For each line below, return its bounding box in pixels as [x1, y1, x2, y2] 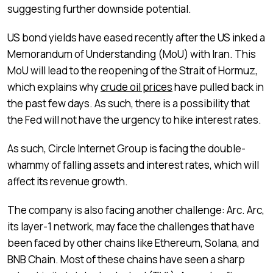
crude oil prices [101, 79, 172, 94]
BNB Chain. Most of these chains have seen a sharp [7, 252, 245, 266]
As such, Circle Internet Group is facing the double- [7, 141, 246, 155]
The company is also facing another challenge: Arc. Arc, [7, 202, 264, 217]
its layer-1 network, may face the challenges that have [7, 219, 255, 233]
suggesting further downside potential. [7, 1, 191, 16]
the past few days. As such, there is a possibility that [7, 96, 250, 110]
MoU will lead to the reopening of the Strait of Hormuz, [7, 63, 258, 77]
